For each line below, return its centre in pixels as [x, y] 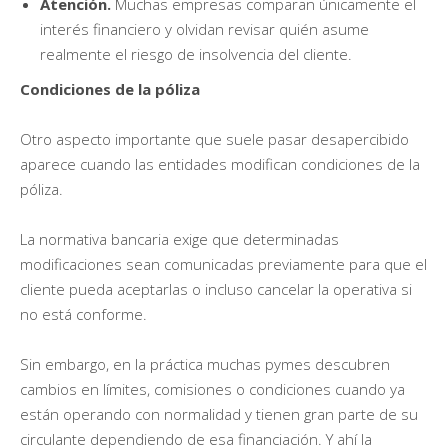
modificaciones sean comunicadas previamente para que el [223, 263]
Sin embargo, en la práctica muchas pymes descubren [205, 363]
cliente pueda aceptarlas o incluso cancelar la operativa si [216, 288]
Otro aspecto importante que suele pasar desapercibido [214, 138]
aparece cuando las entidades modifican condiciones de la [220, 163]
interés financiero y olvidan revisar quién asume [204, 28]
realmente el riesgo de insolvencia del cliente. [196, 53]
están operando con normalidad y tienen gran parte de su [219, 413]
